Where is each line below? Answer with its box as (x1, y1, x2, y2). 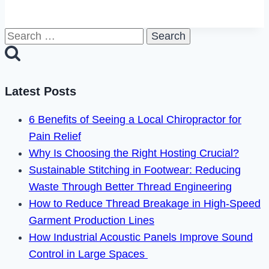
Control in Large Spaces (29, 247, 148, 260)
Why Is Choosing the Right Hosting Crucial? (29, 147, 239, 159)
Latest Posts (5, 84, 76, 98)
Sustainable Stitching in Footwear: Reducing (29, 163, 241, 176)
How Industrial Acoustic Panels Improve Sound (29, 231, 253, 243)
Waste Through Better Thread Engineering (29, 180, 232, 193)
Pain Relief (29, 130, 81, 142)
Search (4, 29, 38, 41)
